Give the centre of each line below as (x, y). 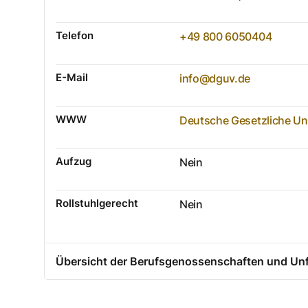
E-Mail (72, 77)
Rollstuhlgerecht (97, 203)
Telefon (75, 35)
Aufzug (74, 161)
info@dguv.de (215, 78)
